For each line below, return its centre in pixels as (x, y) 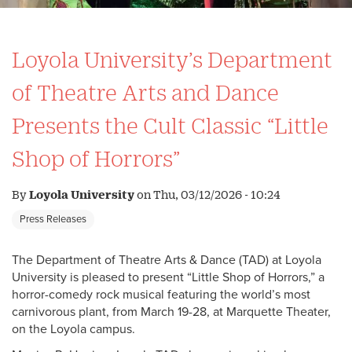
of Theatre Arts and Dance (145, 92)
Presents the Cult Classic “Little (170, 125)
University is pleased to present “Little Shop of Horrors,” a (168, 277)
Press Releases (53, 219)
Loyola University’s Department (172, 59)
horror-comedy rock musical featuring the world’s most (161, 295)
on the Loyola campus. (73, 329)
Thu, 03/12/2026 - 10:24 (217, 194)
